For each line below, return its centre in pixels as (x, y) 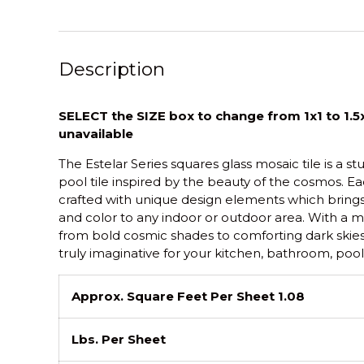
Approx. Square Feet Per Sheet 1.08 (188, 296)
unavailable (96, 133)
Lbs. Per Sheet (119, 339)
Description (112, 69)
